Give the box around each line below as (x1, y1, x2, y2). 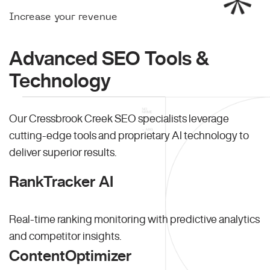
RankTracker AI (9, 174, 113, 189)
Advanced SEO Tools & (9, 48, 209, 68)
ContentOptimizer (9, 248, 132, 263)
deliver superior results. (9, 146, 116, 158)
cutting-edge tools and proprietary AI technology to (9, 130, 249, 141)
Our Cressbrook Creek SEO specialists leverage (9, 113, 229, 124)
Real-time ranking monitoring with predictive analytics (9, 213, 260, 225)
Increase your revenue (9, 10, 118, 23)
